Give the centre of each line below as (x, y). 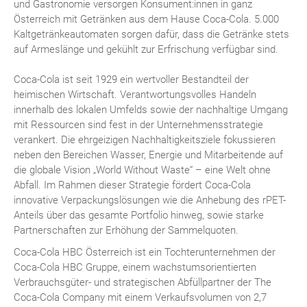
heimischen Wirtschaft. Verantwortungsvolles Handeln (135, 94)
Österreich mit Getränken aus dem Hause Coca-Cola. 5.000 (146, 19)
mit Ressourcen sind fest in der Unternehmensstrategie (138, 124)
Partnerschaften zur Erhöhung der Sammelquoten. (126, 230)
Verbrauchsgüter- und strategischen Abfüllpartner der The (143, 282)
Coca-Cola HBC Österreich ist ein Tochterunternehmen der (145, 252)
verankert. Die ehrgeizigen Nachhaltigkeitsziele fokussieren (145, 139)
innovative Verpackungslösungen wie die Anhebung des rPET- (150, 200)
